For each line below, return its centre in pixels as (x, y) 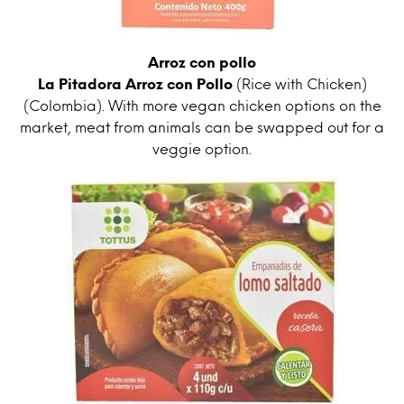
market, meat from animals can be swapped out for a (202, 127)
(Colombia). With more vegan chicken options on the (202, 106)
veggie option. (202, 149)
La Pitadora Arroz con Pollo (135, 84)
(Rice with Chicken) (299, 84)
